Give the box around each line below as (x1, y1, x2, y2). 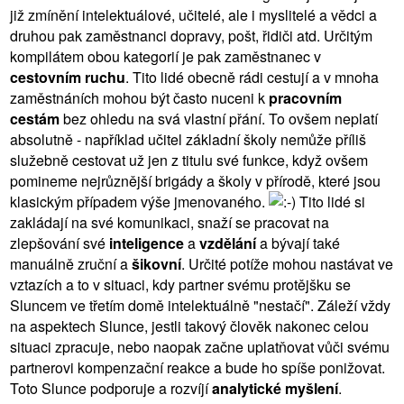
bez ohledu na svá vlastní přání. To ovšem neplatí (60, 107, 378, 129)
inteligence (109, 232, 184, 253)
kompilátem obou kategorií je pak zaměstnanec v (10, 45, 321, 67)
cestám (10, 107, 60, 129)
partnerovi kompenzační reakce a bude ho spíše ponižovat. (10, 356, 385, 378)
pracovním (269, 87, 342, 108)
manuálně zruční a (10, 252, 132, 274)
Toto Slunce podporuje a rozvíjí (10, 377, 212, 399)
